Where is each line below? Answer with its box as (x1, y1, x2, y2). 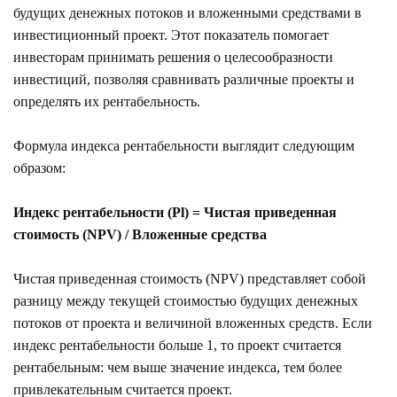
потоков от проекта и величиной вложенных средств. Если (13, 315, 372, 331)
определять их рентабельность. (13, 93, 200, 109)
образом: (13, 160, 66, 175)
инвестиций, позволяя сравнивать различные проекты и (13, 71, 354, 87)
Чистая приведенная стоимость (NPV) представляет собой (13, 270, 366, 286)
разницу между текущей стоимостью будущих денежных (13, 292, 358, 308)
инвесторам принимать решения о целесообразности (13, 49, 333, 65)
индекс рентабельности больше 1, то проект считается (13, 337, 341, 353)
